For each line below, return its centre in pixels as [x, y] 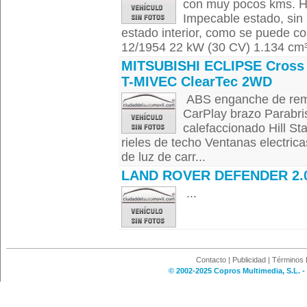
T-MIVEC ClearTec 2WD [197, 82]
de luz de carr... [163, 157]
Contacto [211, 260]
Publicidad [249, 260]
